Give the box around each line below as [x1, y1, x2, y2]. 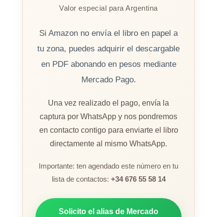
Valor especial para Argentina [59, 4, 158, 13]
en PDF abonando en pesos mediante [41, 60, 176, 69]
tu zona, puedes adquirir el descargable [37, 44, 180, 54]
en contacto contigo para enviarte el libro [39, 126, 178, 135]
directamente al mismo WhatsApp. [50, 139, 167, 148]
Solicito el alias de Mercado [59, 207, 158, 216]
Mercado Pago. [81, 75, 136, 85]
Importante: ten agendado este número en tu [39, 162, 178, 170]
